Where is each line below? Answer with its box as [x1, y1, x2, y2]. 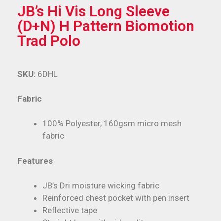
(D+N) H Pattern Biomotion [17, 17, 194, 35]
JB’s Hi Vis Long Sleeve [17, 2, 170, 20]
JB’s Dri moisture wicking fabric [42, 181, 159, 191]
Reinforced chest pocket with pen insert [42, 193, 189, 203]
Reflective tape [42, 205, 97, 216]
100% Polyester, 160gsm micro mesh [42, 118, 182, 129]
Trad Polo [17, 32, 80, 49]
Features [17, 155, 53, 166]
